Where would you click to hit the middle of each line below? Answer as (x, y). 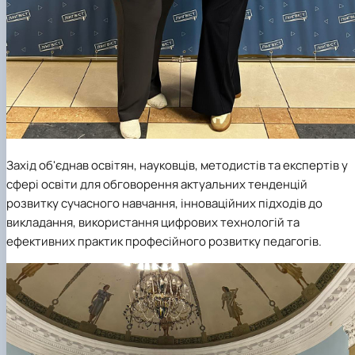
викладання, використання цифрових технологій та (153, 177)
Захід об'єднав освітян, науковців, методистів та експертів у (177, 120)
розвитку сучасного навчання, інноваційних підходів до (164, 158)
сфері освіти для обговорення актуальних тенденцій (157, 139)
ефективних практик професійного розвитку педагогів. (164, 196)
